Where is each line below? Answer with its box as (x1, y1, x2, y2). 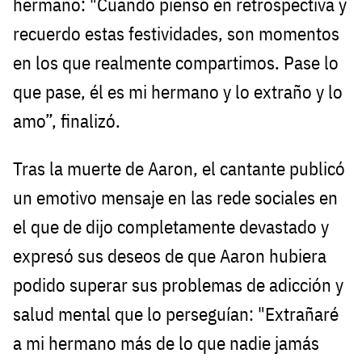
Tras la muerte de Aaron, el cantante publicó (13, 157, 345, 181)
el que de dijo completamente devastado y (13, 215, 329, 239)
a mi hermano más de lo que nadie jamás (13, 331, 319, 356)
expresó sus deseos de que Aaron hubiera (13, 244, 326, 268)
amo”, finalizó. (13, 109, 120, 133)
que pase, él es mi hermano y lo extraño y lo (13, 80, 343, 104)
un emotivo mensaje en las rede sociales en (13, 186, 338, 210)
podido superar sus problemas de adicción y (13, 273, 343, 297)
